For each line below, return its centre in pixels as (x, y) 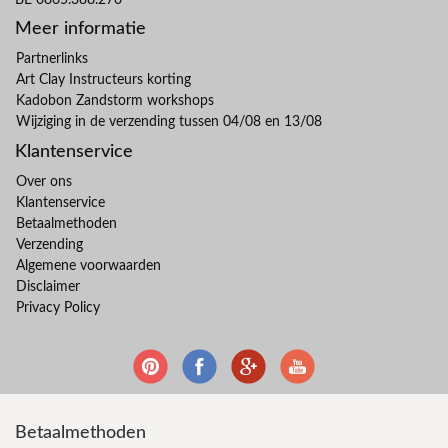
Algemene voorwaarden (88, 265)
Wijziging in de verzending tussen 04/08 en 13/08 (169, 121)
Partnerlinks (52, 58)
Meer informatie (80, 28)
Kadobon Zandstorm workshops (115, 100)
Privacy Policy (58, 307)
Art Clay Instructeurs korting (103, 79)
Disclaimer (48, 286)
